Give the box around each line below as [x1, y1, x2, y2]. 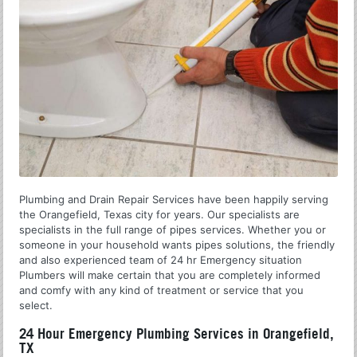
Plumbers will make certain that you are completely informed [19, 269, 321, 282]
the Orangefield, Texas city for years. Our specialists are [19, 208, 300, 222]
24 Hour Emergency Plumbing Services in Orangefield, [19, 326, 335, 343]
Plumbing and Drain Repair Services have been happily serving [19, 193, 329, 206]
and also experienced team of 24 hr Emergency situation [19, 253, 303, 267]
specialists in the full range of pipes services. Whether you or [19, 223, 327, 237]
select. [19, 299, 53, 312]
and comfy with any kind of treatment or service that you [19, 284, 304, 297]
